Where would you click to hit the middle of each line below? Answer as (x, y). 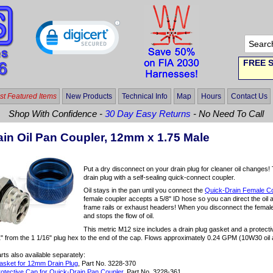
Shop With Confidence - (57, 114)
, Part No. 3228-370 (107, 264)
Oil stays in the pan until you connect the (144, 190)
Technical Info (144, 96)
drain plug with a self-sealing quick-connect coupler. (160, 177)
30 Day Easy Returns (148, 114)
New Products (89, 96)
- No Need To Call (228, 114)
